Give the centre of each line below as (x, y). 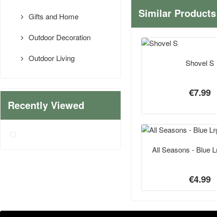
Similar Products (177, 13)
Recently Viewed (46, 105)
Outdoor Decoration (59, 37)
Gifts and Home (53, 16)
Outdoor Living (51, 58)
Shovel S (200, 62)
